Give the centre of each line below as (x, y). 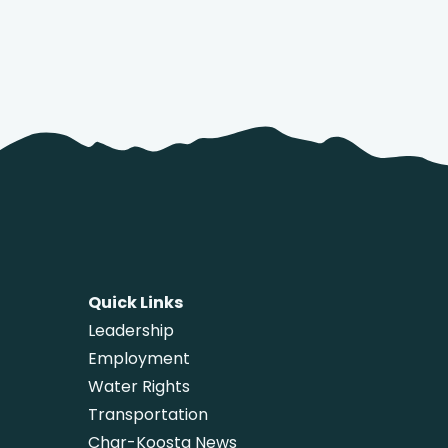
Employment (139, 358)
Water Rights (139, 386)
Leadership (131, 330)
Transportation (148, 414)
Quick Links (135, 302)
